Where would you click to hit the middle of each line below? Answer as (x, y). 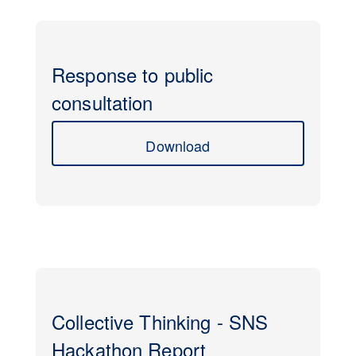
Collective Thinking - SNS (160, 321)
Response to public (133, 74)
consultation (103, 102)
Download (178, 145)
